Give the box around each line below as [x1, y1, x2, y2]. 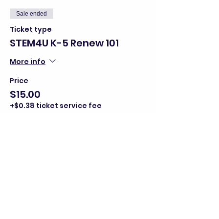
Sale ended [16, 10, 47, 17]
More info [10, 56, 45, 66]
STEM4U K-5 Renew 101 [10, 36, 119, 50]
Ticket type [10, 24, 52, 34]
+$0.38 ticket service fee [10, 100, 102, 110]
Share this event [10, 165, 91, 179]
